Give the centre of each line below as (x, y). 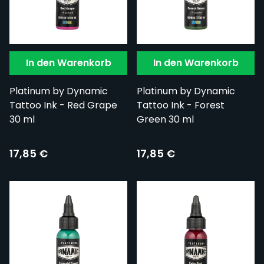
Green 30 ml (165, 120)
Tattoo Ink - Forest (181, 105)
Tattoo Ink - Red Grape (63, 105)
